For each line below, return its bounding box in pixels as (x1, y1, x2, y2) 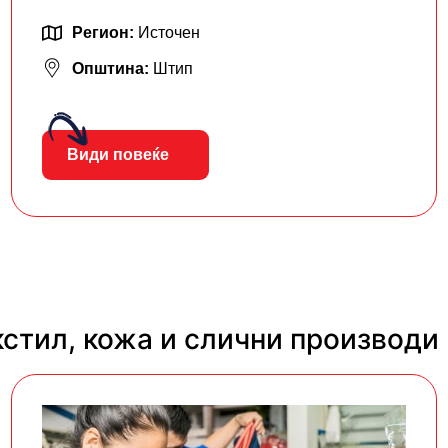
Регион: (72, 24, 139, 41)
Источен (138, 24, 201, 41)
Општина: (72, 60, 154, 77)
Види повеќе (67, 146, 170, 163)
